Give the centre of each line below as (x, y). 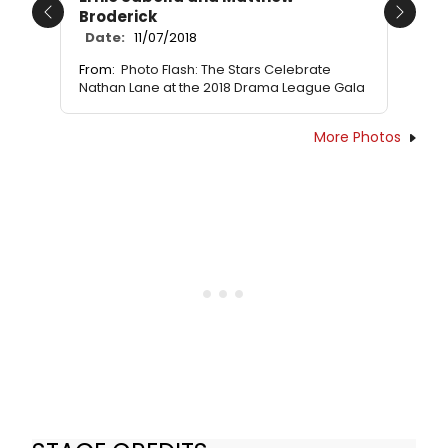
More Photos (357, 137)
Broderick (118, 17)
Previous (79, 23)
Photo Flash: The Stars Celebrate (226, 70)
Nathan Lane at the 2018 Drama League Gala (222, 88)
